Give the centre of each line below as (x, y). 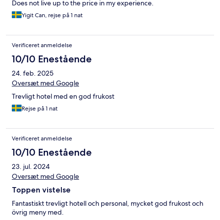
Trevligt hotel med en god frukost (63, 96)
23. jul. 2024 (31, 167)
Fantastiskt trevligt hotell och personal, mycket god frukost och (108, 204)
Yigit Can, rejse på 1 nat (52, 15)
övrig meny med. (38, 212)
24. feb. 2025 (33, 73)
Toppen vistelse (41, 190)
